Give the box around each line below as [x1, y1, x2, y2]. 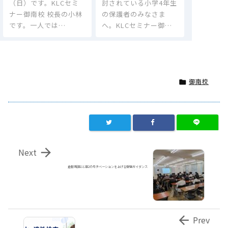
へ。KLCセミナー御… [101, 20, 172, 30]
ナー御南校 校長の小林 [9, 9, 82, 19]
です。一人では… [9, 20, 66, 30]
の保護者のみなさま [101, 9, 166, 19]
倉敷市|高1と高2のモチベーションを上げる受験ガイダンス [68, 164, 148, 169]
